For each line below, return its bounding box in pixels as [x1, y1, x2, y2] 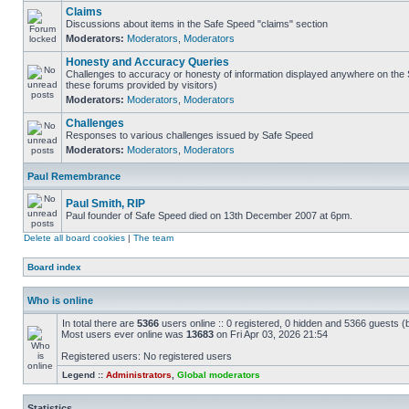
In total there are [62, 318, 137, 329]
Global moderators [177, 370, 260, 380]
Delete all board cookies [24, 233, 125, 243]
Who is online [27, 295, 93, 306]
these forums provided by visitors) [66, 79, 217, 90]
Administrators [106, 370, 172, 380]
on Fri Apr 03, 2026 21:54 [214, 329, 328, 340]
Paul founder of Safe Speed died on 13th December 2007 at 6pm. [66, 210, 352, 221]
